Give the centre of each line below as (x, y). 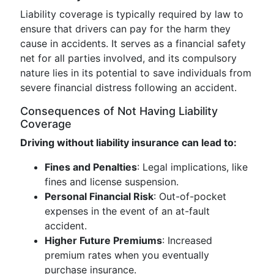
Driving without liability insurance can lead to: (128, 143)
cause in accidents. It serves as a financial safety (133, 43)
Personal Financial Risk (99, 196)
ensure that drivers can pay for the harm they (125, 29)
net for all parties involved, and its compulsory (128, 58)
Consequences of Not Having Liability (119, 111)
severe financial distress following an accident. (128, 87)
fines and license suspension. (112, 182)
